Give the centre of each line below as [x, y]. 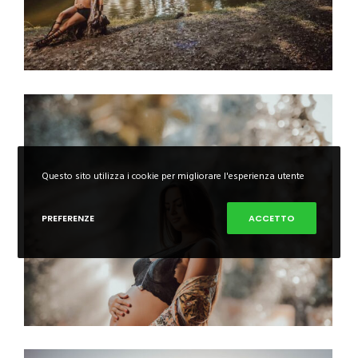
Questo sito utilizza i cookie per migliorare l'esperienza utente [173, 176]
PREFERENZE [68, 218]
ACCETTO [271, 218]
